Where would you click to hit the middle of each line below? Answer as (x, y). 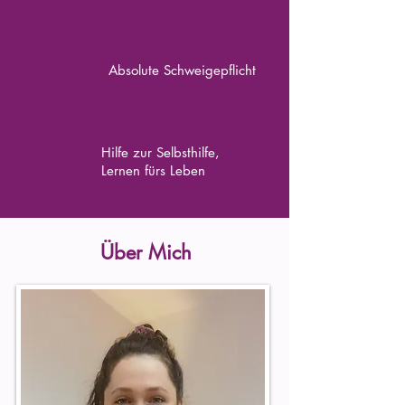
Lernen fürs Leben (153, 170)
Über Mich (146, 252)
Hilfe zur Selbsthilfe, (160, 152)
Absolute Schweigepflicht (182, 70)
